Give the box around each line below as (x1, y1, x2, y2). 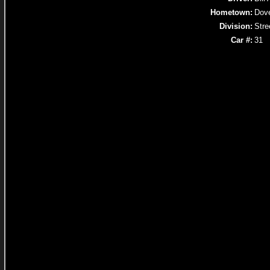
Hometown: (210, 8, 253, 17)
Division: (219, 22, 253, 31)
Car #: (231, 36, 253, 45)
